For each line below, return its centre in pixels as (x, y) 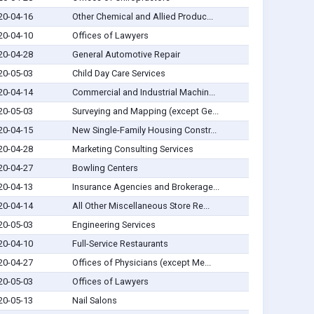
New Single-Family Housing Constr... (144, 130)
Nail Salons (94, 301)
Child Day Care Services (118, 74)
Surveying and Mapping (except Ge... (145, 111)
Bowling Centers (105, 168)
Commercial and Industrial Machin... (143, 93)
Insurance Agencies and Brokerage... (145, 187)
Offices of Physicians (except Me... (141, 263)
